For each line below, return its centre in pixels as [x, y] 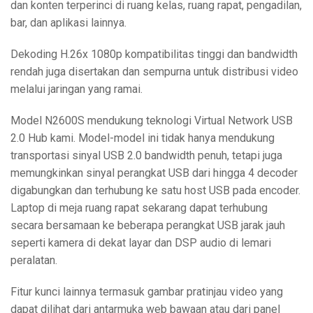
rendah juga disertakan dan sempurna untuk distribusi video [154, 72]
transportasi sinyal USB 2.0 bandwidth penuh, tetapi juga [146, 156]
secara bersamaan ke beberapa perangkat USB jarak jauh [148, 226]
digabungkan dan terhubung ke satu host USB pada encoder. [155, 191]
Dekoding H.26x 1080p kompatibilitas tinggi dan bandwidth [154, 54]
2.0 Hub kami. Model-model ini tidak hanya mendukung [143, 138]
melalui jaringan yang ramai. [77, 89]
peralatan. [34, 261]
